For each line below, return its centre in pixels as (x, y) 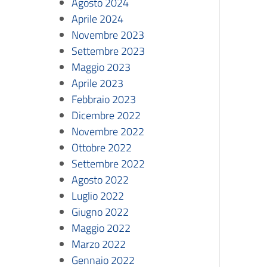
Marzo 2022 (99, 244)
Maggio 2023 (101, 67)
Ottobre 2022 (102, 148)
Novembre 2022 (108, 131)
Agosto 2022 (100, 180)
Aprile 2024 (97, 19)
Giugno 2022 (100, 212)
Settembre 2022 (108, 164)
